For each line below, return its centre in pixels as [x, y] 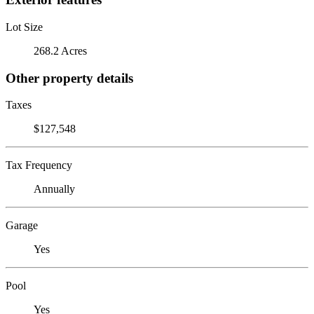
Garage [22, 226]
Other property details [69, 78]
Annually [54, 189]
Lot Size [24, 27]
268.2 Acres [60, 50]
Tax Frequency [39, 165]
